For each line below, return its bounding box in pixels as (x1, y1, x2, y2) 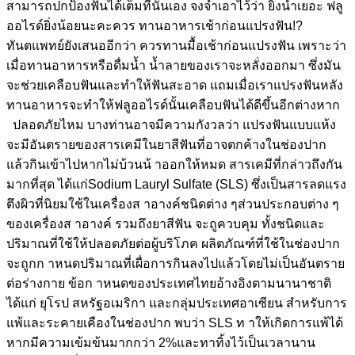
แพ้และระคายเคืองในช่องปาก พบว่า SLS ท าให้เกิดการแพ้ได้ (6, 315, 343, 330)
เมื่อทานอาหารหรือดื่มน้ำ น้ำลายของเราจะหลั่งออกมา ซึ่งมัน (6, 58, 341, 72)
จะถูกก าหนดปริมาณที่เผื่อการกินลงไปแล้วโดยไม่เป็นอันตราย (6, 256, 345, 270)
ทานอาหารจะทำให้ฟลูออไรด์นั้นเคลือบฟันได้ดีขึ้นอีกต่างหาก (6, 97, 346, 112)
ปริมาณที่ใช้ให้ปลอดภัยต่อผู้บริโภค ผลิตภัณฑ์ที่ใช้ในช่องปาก (6, 236, 340, 250)
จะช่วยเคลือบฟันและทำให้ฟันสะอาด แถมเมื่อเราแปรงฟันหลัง (6, 78, 343, 92)
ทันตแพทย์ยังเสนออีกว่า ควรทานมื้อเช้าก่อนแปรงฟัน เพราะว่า (6, 38, 346, 52)
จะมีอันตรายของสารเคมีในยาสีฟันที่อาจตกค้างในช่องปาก (6, 137, 326, 151)
